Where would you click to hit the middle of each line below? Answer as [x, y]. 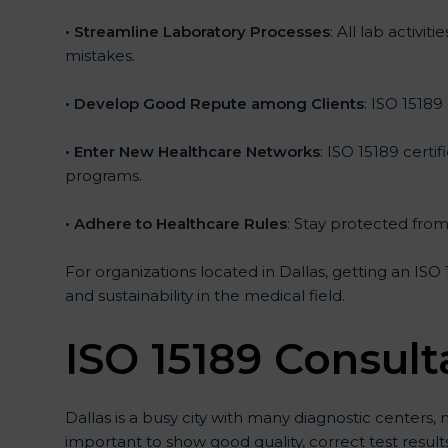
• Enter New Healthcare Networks [192, 151]
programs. [103, 175]
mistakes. [99, 55]
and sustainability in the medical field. [204, 295]
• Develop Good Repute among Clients [214, 103]
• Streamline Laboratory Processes [197, 31]
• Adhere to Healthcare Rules [175, 223]
